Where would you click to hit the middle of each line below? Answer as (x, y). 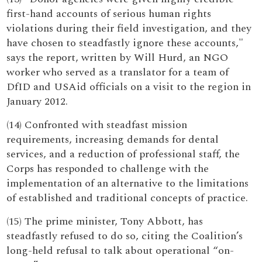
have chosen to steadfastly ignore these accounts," (125, 43)
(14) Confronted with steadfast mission (97, 125)
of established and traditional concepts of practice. (127, 198)
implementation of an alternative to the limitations (128, 183)
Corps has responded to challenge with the (108, 169)
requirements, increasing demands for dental (113, 139)
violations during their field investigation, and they (129, 28)
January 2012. (37, 101)
